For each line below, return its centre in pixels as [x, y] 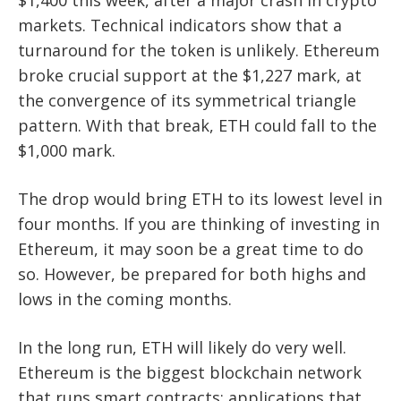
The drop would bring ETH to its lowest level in [200, 199]
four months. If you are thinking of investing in [199, 224]
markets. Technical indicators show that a [180, 26]
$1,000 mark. [67, 151]
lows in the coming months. [125, 299]
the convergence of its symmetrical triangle [187, 101]
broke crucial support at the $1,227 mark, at [190, 76]
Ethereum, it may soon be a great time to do [191, 249]
